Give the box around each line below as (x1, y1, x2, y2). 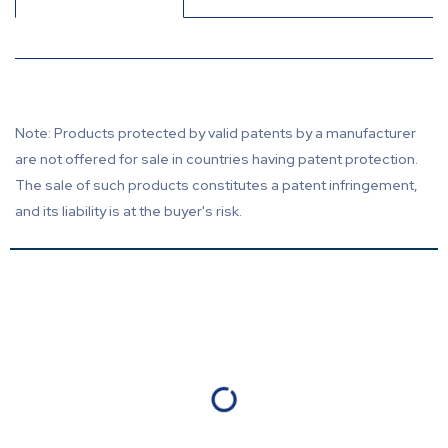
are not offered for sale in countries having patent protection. (15, 149, 418, 168)
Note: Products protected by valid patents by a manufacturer (15, 123, 416, 142)
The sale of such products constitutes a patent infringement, (15, 175, 418, 194)
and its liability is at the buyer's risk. (15, 201, 242, 220)
